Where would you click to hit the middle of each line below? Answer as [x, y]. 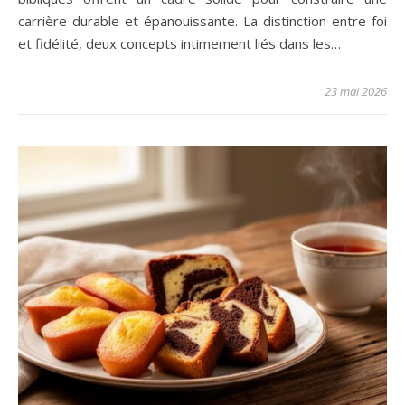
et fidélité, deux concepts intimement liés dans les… [179, 44]
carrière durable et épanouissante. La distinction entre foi [202, 21]
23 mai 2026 [356, 92]
